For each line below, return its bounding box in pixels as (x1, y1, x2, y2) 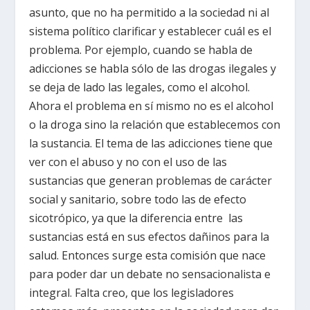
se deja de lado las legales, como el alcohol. (29, 79, 250, 95)
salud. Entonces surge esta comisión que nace (29, 247, 266, 263)
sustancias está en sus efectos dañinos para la (29, 228, 270, 244)
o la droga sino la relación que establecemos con (29, 116, 281, 132)
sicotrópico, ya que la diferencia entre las (29, 210, 244, 226)
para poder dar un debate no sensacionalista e (29, 266, 271, 282)
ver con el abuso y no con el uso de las (29, 154, 228, 170)
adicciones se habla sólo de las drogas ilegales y (29, 60, 277, 76)
